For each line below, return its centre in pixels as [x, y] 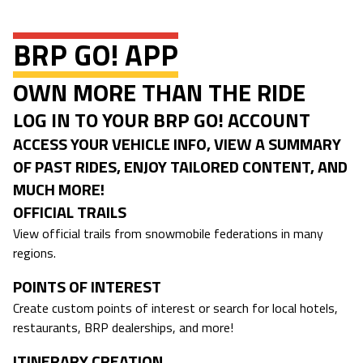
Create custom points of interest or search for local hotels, [175, 307]
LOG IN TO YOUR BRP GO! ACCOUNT [162, 120]
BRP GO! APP [96, 54]
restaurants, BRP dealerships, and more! [123, 327]
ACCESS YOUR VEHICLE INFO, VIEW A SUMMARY [177, 143]
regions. [34, 252]
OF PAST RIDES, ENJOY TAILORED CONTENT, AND [180, 166]
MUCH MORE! [59, 189]
